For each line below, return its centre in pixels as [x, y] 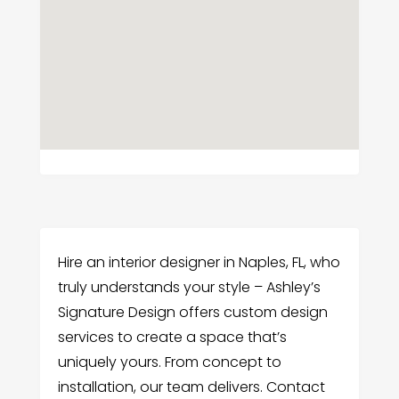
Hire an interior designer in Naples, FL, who [199, 263]
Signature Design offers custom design [192, 313]
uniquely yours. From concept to [169, 362]
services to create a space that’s [172, 338]
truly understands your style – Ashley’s [189, 288]
